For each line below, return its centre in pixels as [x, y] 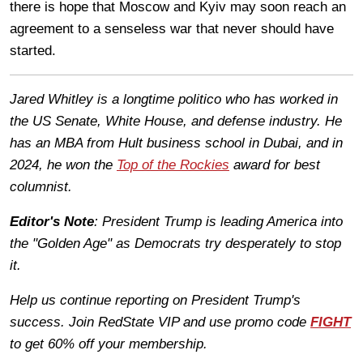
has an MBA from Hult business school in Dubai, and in [176, 143]
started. [35, 50]
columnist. [45, 186]
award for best [275, 164]
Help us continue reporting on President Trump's [155, 300]
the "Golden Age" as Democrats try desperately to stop [175, 243]
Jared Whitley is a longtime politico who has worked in [174, 99]
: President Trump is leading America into [218, 221]
